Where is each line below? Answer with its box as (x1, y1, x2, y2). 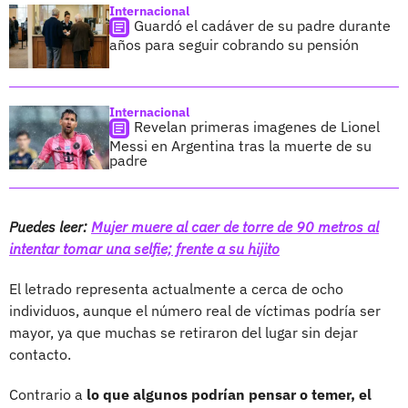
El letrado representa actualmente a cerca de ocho (9, 279, 343, 298)
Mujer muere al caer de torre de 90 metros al (91, 217, 379, 236)
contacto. (9, 344, 71, 363)
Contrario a (9, 384, 87, 403)
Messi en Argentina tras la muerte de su (109, 136, 372, 155)
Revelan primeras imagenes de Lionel (134, 117, 380, 136)
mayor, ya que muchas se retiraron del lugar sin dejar (9, 322, 358, 342)
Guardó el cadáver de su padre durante (134, 15, 391, 35)
